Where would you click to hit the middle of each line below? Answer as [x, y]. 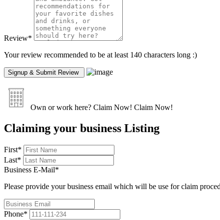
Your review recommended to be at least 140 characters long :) [100, 55]
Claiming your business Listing [82, 128]
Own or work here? [60, 108]
